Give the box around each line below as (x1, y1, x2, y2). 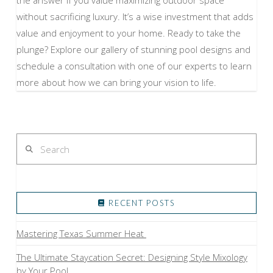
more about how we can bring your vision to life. (16, 76, 219, 88)
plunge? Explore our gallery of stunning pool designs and (16, 43, 250, 55)
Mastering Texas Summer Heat (16, 227, 146, 240)
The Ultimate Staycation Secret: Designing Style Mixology (16, 251, 247, 264)
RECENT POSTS (108, 197, 175, 208)
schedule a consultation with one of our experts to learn (16, 59, 252, 72)
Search (15, 129, 45, 142)
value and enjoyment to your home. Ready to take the (16, 26, 241, 39)
